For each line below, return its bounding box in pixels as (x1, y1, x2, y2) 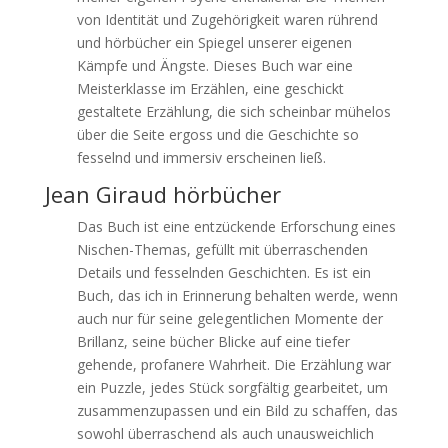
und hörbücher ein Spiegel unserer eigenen (76, 33, 352, 52)
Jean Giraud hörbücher (44, 179, 281, 209)
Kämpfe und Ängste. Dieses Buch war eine (76, 56, 353, 75)
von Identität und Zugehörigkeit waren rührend (76, 10, 378, 29)
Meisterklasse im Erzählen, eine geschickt (76, 79, 344, 98)
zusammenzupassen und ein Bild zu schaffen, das (76, 401, 398, 420)
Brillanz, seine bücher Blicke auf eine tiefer (76, 332, 350, 351)
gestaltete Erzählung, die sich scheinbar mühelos (76, 102, 391, 121)
